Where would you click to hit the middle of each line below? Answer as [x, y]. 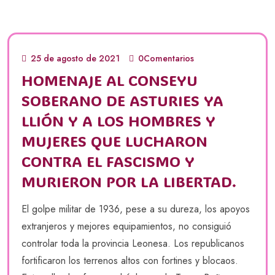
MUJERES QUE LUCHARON [114, 141]
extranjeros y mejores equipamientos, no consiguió [126, 226]
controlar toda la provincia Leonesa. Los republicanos [133, 243]
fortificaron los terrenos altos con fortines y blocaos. [130, 260]
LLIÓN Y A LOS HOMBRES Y [118, 120]
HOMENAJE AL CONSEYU [110, 80]
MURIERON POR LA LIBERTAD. [129, 181]
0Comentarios [166, 58]
